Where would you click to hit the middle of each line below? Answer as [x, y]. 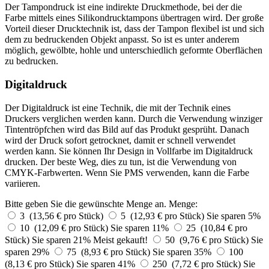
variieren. [23, 183]
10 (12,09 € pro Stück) [65, 228]
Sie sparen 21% [62, 240]
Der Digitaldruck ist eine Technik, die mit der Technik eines [118, 107]
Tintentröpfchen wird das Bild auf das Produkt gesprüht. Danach [127, 129]
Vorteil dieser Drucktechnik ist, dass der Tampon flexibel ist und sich [134, 29]
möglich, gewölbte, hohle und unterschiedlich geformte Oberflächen [134, 50]
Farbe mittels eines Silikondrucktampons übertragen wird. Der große [134, 18]
